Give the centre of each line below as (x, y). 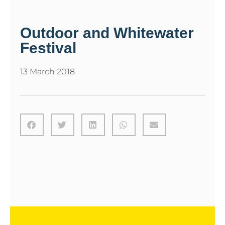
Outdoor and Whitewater (107, 33)
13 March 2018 (47, 71)
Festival (48, 48)
